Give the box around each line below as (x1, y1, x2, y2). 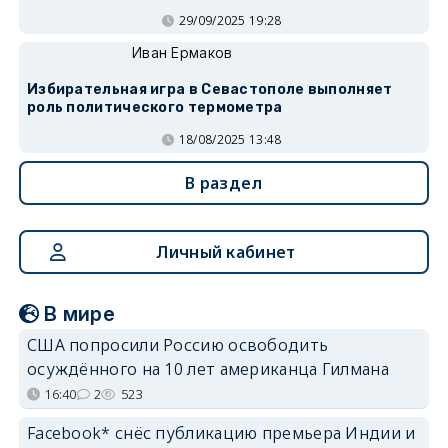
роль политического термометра (26, 99, 283, 117)
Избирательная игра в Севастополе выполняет (26, 81, 393, 99)
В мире (44, 302, 116, 327)
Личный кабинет (156, 241, 296, 264)
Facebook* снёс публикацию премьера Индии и (26, 422, 416, 445)
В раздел (185, 172, 263, 195)
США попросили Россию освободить (26, 334, 329, 357)
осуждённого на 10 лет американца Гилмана (26, 358, 389, 381)
